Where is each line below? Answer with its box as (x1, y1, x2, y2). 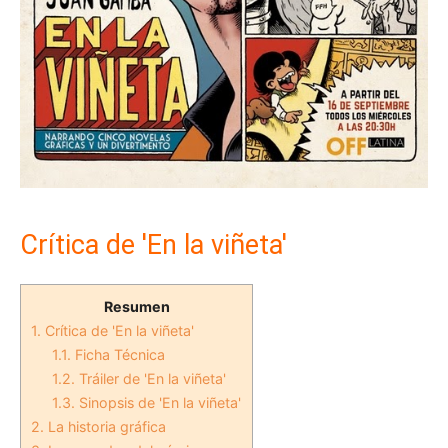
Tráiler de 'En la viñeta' (75, 370, 231, 388)
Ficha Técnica (71, 346, 166, 364)
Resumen (103, 298, 170, 316)
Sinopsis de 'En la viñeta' (75, 394, 242, 412)
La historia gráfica (44, 418, 166, 436)
